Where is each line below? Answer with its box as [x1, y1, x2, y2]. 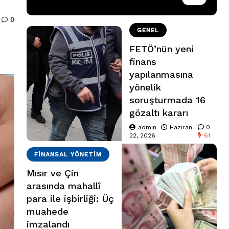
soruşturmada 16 [129, 95, 205, 106]
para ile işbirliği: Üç [27, 193, 114, 204]
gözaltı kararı [129, 107, 188, 119]
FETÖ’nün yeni [129, 43, 194, 55]
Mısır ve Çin [27, 168, 79, 179]
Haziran [170, 124, 192, 131]
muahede [27, 206, 68, 217]
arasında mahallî [27, 180, 100, 192]
